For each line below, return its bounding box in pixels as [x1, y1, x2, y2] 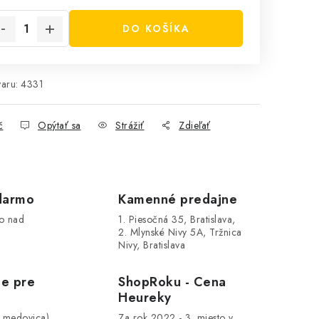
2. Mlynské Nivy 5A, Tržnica [118, 225, 242, 239]
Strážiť [115, 118, 145, 132]
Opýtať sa [38, 118, 81, 132]
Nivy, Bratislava [118, 238, 186, 252]
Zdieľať [179, 118, 211, 132]
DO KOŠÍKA [122, 21, 190, 36]
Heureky [118, 288, 172, 307]
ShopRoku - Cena [118, 273, 226, 291]
